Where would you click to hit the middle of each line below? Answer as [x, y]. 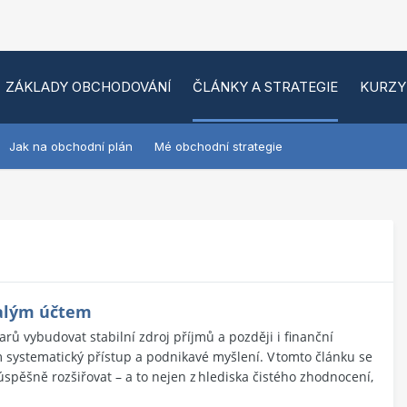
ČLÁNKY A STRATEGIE [265, 86]
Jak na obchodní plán [71, 146]
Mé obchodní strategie [218, 146]
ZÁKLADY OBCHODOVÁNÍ [88, 86]
